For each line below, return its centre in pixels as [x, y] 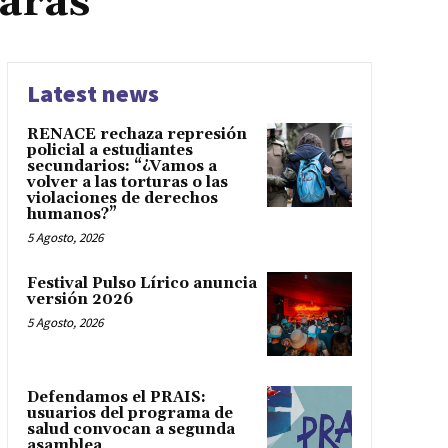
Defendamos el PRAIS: [116, 398]
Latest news [92, 93]
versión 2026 [79, 299]
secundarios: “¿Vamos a [121, 166]
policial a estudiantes [109, 150]
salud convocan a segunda [130, 430]
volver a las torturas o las [127, 182]
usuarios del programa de [129, 414]
